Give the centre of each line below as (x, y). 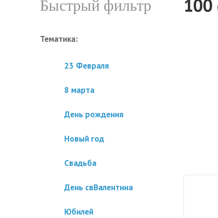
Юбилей (79, 212)
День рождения (94, 114)
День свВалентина (99, 187)
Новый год (84, 139)
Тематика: (59, 39)
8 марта (79, 90)
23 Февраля (87, 66)
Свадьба (80, 163)
